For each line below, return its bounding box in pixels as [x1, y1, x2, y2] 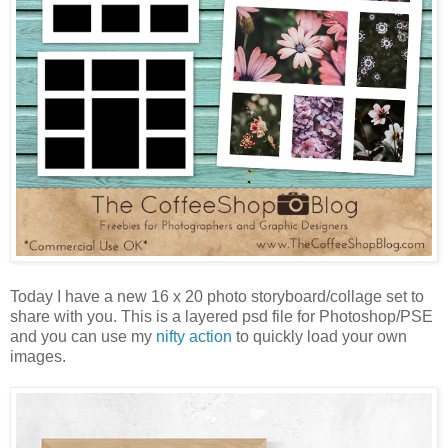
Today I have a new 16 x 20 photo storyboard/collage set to [10, 288, 424, 305]
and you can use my [10, 328, 156, 345]
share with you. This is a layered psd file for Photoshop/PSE [10, 308, 433, 325]
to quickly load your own [232, 328, 407, 345]
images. [10, 348, 66, 365]
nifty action [156, 328, 232, 345]
